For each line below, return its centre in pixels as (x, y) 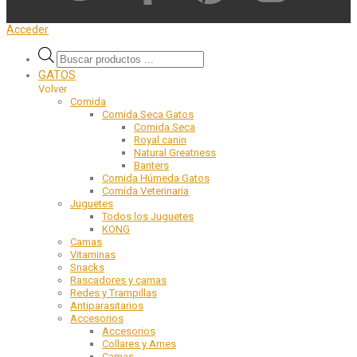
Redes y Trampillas (114, 293)
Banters (151, 166)
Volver (53, 89)
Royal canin (160, 140)
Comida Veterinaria (145, 191)
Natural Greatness (175, 153)
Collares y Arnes (139, 344)
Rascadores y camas (118, 280)
